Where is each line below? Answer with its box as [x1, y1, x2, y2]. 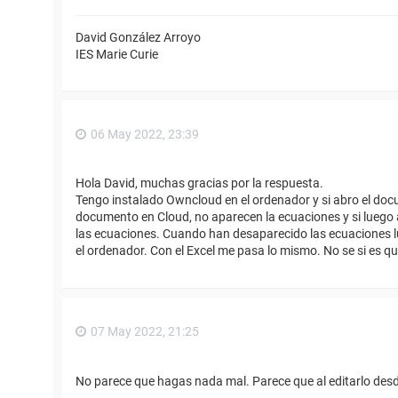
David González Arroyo [76, 29, 201, 44]
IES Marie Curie [76, 46, 158, 61]
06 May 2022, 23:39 [91, 126, 199, 141]
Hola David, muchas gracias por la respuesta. [76, 176, 323, 191]
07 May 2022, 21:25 [91, 324, 199, 339]
